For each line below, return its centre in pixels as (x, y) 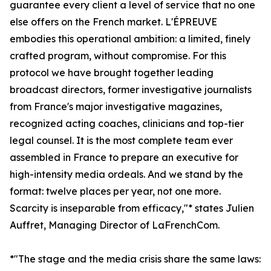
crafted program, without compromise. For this (118, 56)
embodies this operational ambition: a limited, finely (130, 39)
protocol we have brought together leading (112, 73)
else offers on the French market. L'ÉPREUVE (113, 22)
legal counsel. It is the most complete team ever (121, 141)
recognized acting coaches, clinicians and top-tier (127, 124)
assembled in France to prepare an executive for (124, 158)
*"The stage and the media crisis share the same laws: (135, 259)
